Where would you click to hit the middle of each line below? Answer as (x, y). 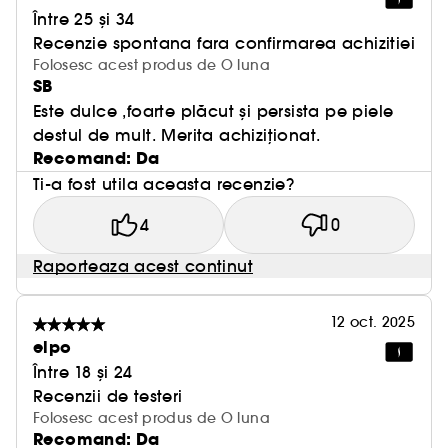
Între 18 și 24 (83, 372)
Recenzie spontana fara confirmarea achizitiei (224, 43)
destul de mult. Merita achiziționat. (177, 135)
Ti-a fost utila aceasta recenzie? (164, 184)
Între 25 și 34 (84, 19)
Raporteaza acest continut (143, 266)
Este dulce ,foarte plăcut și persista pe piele (213, 111)
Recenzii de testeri (108, 396)
